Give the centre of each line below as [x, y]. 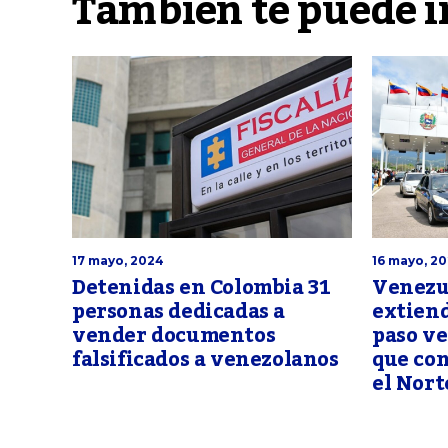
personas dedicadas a [179, 311]
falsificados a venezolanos [205, 359]
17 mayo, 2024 [118, 260]
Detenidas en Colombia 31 [201, 287]
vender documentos [174, 335]
